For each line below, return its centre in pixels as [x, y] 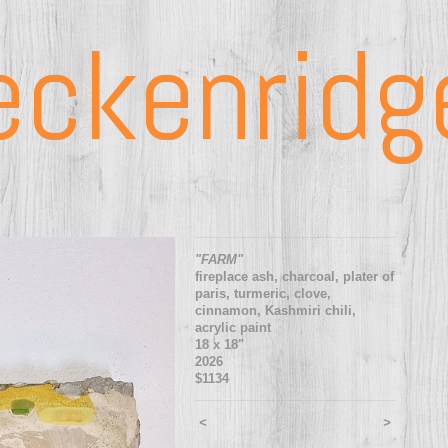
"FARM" [219, 259]
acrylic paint [233, 327]
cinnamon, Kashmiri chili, [276, 310]
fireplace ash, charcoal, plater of [295, 276]
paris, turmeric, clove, [263, 293]
